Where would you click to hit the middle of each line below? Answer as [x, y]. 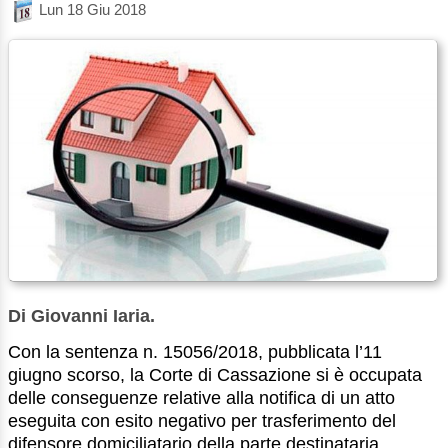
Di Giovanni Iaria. [81, 315]
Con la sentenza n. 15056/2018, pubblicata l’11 [195, 351]
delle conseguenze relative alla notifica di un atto [201, 397]
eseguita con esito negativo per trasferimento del [202, 420]
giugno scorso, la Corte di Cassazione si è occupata [215, 374]
